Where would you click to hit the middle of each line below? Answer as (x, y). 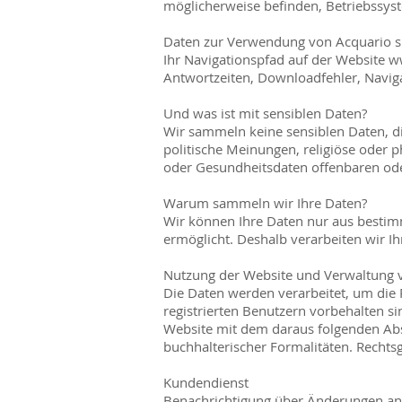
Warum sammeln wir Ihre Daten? (265, 202)
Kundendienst (206, 382)
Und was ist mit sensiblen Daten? (265, 113)
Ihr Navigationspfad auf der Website (276, 59)
